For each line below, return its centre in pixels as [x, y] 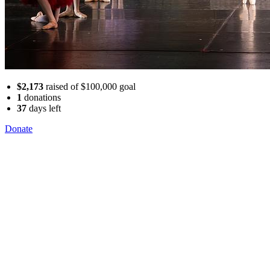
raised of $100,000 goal [89, 86]
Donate [19, 128]
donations [41, 97]
